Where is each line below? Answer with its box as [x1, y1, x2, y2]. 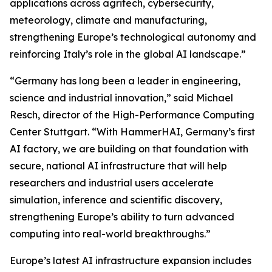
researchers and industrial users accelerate [10, 177, 214, 189]
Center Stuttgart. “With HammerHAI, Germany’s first [10, 126, 255, 138]
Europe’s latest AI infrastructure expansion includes [10, 254, 251, 267]
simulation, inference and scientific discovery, [10, 194, 222, 206]
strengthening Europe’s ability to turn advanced [10, 211, 234, 223]
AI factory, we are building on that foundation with [10, 143, 248, 155]
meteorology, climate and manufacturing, [10, 14, 207, 26]
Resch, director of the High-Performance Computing [10, 109, 254, 121]
